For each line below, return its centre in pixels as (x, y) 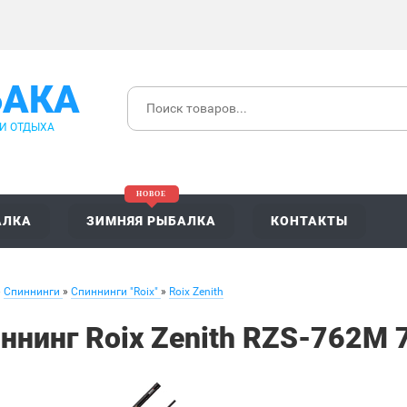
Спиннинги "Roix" (114, 292)
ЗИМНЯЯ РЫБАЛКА (151, 221)
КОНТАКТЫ (309, 221)
